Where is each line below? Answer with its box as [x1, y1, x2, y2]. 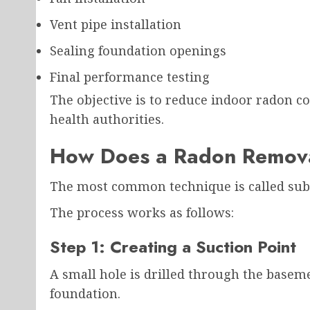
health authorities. [50, 111, 164, 128]
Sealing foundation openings [50, 42, 226, 60]
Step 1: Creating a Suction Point [50, 235, 296, 259]
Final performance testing [50, 69, 210, 86]
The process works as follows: [50, 204, 234, 221]
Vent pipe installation [50, 16, 181, 33]
